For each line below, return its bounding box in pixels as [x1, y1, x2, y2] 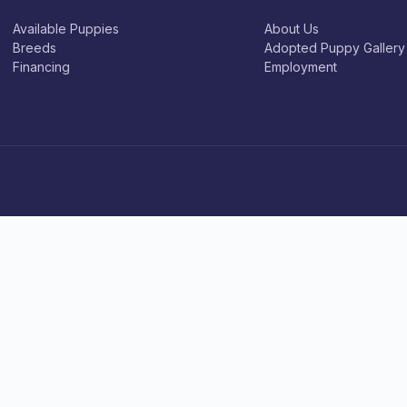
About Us [264, 21, 320, 37]
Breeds [13, 40, 57, 56]
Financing [13, 59, 71, 75]
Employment [264, 59, 338, 75]
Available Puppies [13, 21, 120, 37]
